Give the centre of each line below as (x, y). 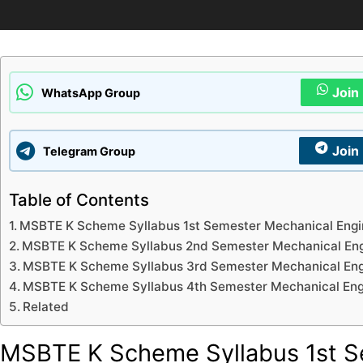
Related (46, 307)
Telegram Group (89, 151)
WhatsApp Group (91, 92)
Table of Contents (79, 200)
